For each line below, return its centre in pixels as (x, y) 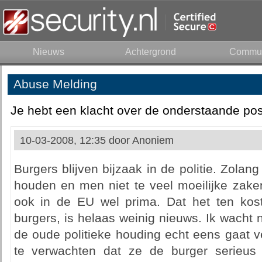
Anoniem (153, 140)
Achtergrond (151, 52)
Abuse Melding (55, 84)
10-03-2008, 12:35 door (76, 140)
